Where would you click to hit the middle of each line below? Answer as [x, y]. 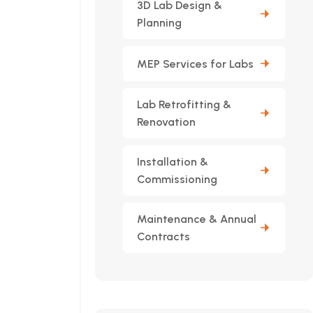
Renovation [166, 122]
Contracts [163, 236]
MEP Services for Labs [195, 64]
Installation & [173, 162]
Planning [159, 23]
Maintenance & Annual [197, 219]
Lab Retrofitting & [184, 104]
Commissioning [177, 179]
